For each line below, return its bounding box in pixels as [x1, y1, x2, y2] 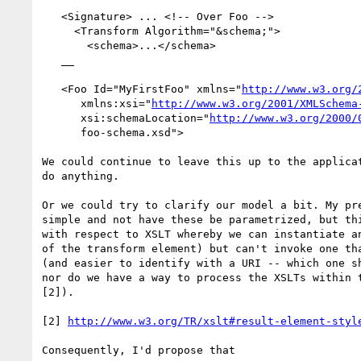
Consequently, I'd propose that [42, 343, 235, 356]
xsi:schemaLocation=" [81, 111, 210, 124]
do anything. [42, 169, 119, 182]
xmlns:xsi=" [81, 97, 151, 110]
